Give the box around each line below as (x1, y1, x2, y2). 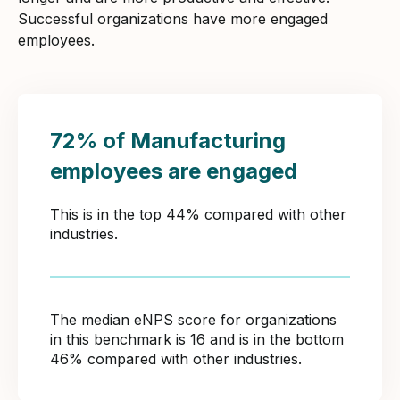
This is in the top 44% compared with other (50, 204, 346, 223)
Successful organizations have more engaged (18, 9, 328, 28)
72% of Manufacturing (50, 127, 286, 154)
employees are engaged (50, 157, 297, 184)
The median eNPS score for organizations (50, 310, 337, 329)
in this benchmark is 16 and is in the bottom (50, 329, 344, 348)
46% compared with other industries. (50, 349, 302, 368)
